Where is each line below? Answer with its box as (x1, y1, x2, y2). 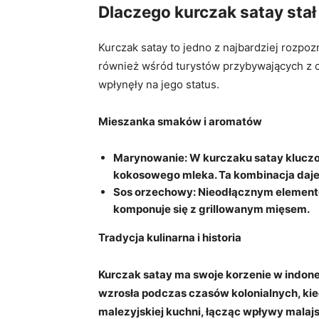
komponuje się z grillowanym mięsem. (113, 202, 310, 216)
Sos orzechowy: (113, 185, 196, 199)
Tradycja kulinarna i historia (98, 231, 241, 245)
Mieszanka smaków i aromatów (98, 115, 262, 129)
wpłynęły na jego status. (98, 78, 219, 92)
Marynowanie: (113, 151, 187, 165)
